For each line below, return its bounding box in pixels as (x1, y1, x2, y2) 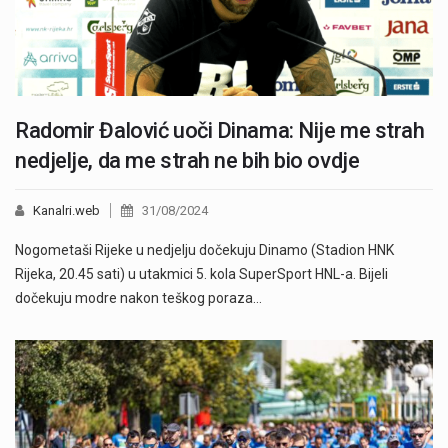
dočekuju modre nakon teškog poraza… (15, 289, 262, 306)
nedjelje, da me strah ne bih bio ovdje (15, 147, 360, 173)
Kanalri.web (33, 202, 100, 218)
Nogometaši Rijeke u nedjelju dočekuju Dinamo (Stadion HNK (15, 241, 394, 258)
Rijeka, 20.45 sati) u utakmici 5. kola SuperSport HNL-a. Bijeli (15, 265, 388, 282)
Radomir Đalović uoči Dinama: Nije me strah (15, 117, 425, 143)
